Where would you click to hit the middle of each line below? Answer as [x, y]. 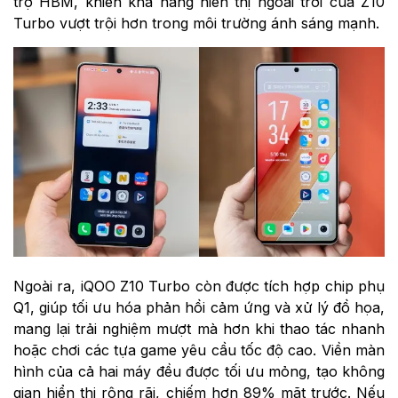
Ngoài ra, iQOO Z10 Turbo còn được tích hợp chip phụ [199, 286]
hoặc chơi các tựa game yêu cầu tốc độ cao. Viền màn [199, 350]
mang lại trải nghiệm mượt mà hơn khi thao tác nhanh [199, 328]
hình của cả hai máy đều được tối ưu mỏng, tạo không [199, 371]
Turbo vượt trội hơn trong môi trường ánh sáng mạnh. [196, 24]
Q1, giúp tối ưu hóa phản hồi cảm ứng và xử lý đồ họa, [199, 307]
